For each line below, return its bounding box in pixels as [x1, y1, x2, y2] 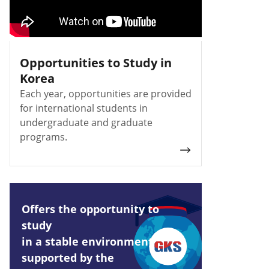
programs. [20, 130, 67, 144]
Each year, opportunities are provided [20, 86, 192, 100]
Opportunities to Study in [20, 54, 172, 71]
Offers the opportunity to [22, 201, 159, 216]
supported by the [22, 250, 114, 265]
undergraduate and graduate [20, 115, 153, 129]
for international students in [20, 101, 148, 115]
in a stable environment [22, 234, 153, 249]
